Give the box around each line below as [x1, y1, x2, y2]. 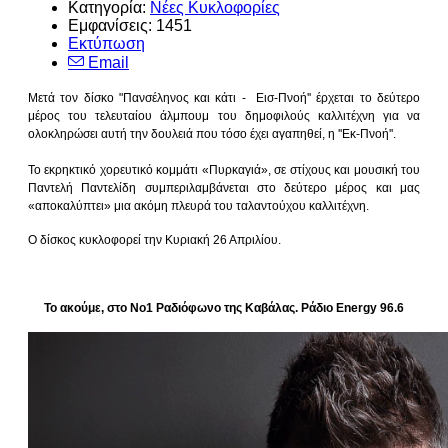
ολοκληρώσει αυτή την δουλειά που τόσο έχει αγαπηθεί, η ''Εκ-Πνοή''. [28, 126, 396, 141]
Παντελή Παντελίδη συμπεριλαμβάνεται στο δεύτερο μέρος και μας [28, 180, 420, 195]
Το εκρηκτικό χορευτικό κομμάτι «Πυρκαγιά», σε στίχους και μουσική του [28, 162, 420, 177]
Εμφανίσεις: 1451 [68, 16, 192, 34]
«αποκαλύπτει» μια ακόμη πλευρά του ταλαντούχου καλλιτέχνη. [28, 198, 369, 213]
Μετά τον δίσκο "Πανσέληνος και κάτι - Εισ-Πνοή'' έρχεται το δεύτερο [28, 90, 420, 105]
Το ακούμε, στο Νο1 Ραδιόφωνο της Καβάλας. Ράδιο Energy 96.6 [44, 300, 404, 315]
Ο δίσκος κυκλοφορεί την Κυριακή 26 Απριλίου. [28, 232, 281, 247]
